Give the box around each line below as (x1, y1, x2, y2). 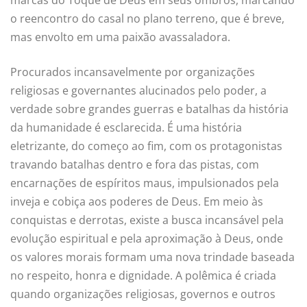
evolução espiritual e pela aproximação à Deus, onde (10, 231, 283, 247)
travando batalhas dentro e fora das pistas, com (10, 157, 259, 173)
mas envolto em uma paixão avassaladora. (10, 29, 230, 45)
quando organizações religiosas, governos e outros (10, 286, 275, 302)
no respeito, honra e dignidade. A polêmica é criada (10, 268, 276, 284)
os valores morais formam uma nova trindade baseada (10, 249, 295, 265)
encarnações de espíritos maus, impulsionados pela (10, 175, 279, 191)
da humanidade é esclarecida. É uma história (10, 120, 242, 136)
